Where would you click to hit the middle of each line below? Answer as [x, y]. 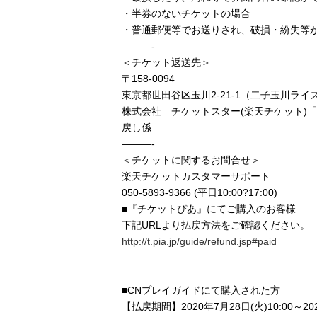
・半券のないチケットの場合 [186, 13]
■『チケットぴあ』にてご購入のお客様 [209, 208]
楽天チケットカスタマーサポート [196, 176]
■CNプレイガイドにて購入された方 [201, 290]
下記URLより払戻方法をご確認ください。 [216, 225]
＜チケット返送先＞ [166, 62]
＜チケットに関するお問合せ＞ [191, 160]
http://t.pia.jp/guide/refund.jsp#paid [199, 241]
